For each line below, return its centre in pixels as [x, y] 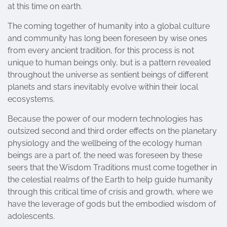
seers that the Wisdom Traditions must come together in [112, 167]
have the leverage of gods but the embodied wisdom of [112, 204]
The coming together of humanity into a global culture [109, 26]
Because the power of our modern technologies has [105, 119]
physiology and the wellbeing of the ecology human [105, 143]
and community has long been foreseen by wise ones [107, 38]
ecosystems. [31, 99]
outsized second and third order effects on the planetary [112, 131]
